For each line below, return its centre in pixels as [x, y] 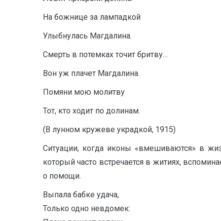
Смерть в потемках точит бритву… [105, 55]
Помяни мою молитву [84, 92]
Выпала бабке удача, [81, 195]
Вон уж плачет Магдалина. [91, 73]
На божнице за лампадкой [92, 17]
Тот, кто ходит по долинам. [92, 111]
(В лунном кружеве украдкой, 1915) [109, 129]
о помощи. [62, 176]
